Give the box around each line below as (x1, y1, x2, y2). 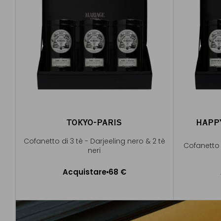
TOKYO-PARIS (67, 116, 122, 128)
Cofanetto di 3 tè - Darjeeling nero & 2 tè (23, 136, 165, 146)
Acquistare (62, 167, 107, 177)
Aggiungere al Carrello (58, 176, 131, 185)
